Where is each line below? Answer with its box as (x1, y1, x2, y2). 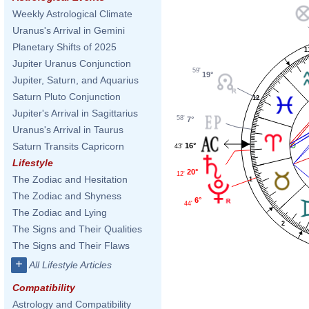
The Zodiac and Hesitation (12, 174, 128, 185)
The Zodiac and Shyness (12, 190, 121, 201)
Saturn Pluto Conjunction (12, 91, 121, 102)
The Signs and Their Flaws (12, 240, 130, 251)
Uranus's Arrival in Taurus (12, 124, 123, 135)
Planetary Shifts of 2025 (12, 41, 117, 52)
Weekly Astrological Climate (12, 8, 132, 19)
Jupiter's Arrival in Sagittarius (12, 108, 138, 119)
